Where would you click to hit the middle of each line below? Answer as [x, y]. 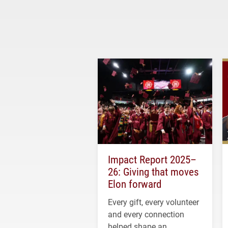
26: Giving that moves [153, 172]
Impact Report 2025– [152, 160]
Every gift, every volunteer [153, 202]
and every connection [146, 214]
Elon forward [135, 184]
